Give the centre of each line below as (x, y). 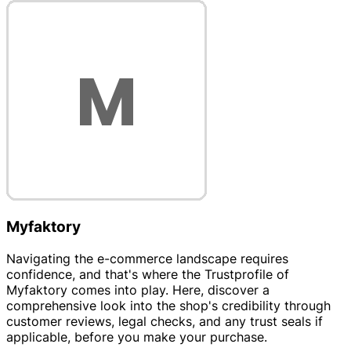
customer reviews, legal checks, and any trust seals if (165, 322)
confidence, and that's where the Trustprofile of (148, 275)
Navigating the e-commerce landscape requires (147, 259)
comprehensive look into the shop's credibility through (168, 306)
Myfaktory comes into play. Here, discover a (138, 290)
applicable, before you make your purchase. (137, 337)
